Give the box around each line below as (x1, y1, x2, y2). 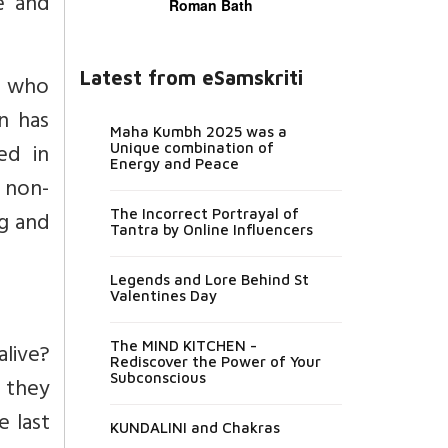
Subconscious (109, 368, 206, 386)
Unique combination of (109, 138, 274, 156)
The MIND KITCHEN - (109, 336, 257, 354)
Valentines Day (109, 286, 217, 304)
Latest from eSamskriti (79, 65, 303, 89)
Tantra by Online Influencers (109, 220, 313, 238)
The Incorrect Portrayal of (109, 204, 299, 222)
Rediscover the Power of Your (109, 352, 321, 370)
